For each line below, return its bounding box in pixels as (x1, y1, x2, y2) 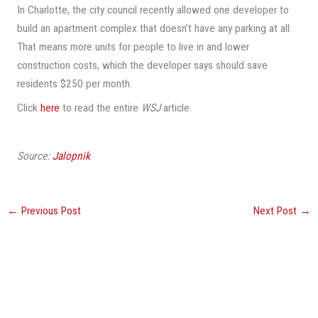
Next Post (253, 204, 300, 218)
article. (160, 102, 192, 115)
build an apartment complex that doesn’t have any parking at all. (16, 22, 292, 35)
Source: (16, 149, 53, 163)
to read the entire (59, 102, 141, 115)
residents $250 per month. (16, 77, 132, 91)
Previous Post (18, 204, 82, 218)
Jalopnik (52, 149, 90, 163)
